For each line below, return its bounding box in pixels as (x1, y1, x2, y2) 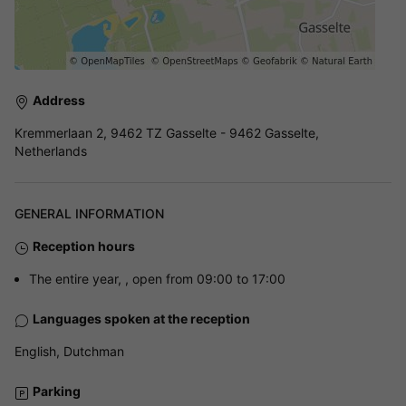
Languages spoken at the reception (33, 311, 250, 327)
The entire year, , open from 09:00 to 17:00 (29, 271, 285, 287)
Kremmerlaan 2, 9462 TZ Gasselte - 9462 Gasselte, (14, 125, 319, 141)
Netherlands (14, 143, 87, 159)
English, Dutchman (14, 343, 124, 360)
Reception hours (33, 238, 135, 255)
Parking (33, 383, 81, 400)
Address (33, 92, 85, 109)
